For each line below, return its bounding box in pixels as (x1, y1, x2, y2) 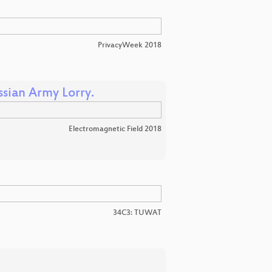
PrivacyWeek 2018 (98, 41, 161, 50)
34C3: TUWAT (113, 208, 161, 217)
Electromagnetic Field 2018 (69, 124, 161, 134)
